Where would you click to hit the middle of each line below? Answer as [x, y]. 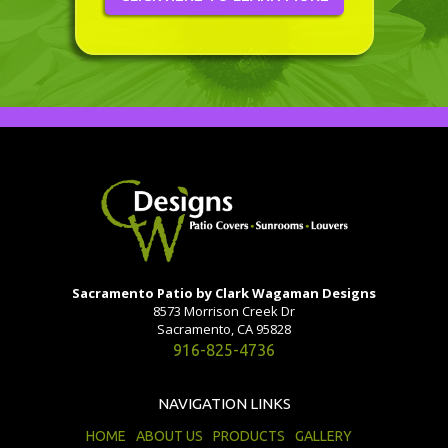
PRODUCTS [249, 436]
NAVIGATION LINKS [224, 404]
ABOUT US [169, 436]
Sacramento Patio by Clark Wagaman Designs [224, 293]
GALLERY [323, 436]
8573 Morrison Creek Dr [224, 311]
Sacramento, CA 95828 [224, 329]
